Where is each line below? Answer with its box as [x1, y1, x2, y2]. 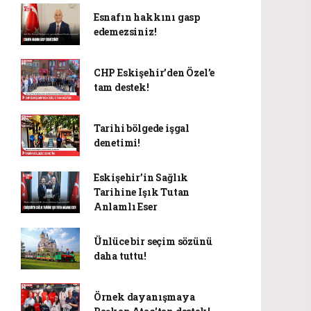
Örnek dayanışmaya [93, 290, 195, 303]
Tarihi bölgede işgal [93, 121, 190, 135]
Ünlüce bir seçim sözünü [93, 235, 212, 248]
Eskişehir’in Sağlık [93, 171, 189, 184]
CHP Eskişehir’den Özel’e [93, 66, 215, 79]
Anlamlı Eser [93, 200, 158, 213]
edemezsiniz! [93, 25, 157, 38]
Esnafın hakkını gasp [93, 10, 200, 24]
